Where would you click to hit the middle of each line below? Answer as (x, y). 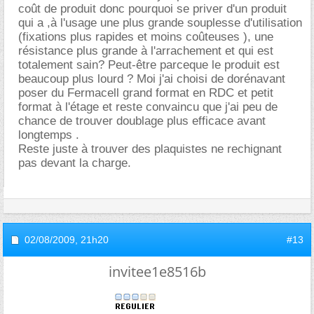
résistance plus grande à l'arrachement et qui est (146, 50)
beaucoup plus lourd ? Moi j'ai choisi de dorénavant (152, 78)
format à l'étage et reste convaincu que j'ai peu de (148, 107)
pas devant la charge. (75, 163)
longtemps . (49, 135)
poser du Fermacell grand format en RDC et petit (146, 93)
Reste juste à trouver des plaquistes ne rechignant (150, 149)
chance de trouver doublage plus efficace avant (142, 121)
